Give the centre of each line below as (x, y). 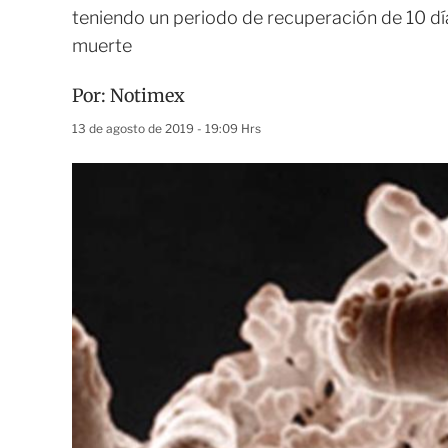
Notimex (147, 95)
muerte (102, 45)
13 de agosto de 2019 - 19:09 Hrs (166, 128)
